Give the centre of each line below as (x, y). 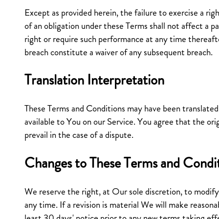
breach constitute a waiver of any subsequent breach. (119, 52)
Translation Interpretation (94, 80)
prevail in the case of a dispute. (79, 135)
